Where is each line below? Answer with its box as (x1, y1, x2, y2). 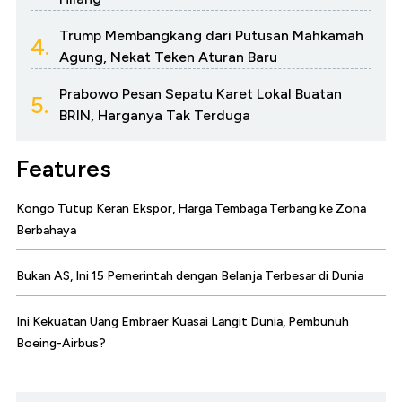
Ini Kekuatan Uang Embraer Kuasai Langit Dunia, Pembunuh (16, 314, 349, 330)
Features (16, 154, 111, 184)
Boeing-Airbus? (16, 336, 106, 352)
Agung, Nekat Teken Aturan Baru (59, 48, 277, 66)
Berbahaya (16, 223, 76, 239)
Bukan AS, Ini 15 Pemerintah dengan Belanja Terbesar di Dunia (16, 268, 363, 284)
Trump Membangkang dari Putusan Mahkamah (59, 27, 363, 45)
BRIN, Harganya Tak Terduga (59, 107, 250, 125)
